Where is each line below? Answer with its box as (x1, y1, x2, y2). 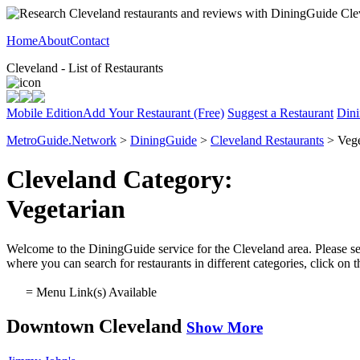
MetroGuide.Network (6, 133, 117, 147)
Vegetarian (6, 194, 125, 224)
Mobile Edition (6, 106, 83, 120)
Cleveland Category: (6, 165, 233, 194)
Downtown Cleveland (6, 315, 186, 337)
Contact (70, 34, 109, 47)
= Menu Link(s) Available (22, 284, 157, 299)
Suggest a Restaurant (227, 106, 333, 120)
